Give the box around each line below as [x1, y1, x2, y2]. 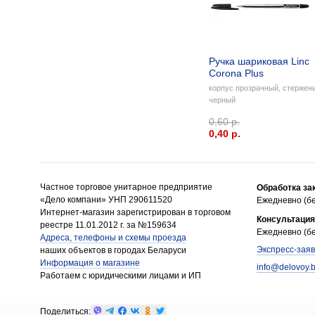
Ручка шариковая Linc [209, 56, 309, 67]
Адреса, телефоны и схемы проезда [40, 233, 186, 243]
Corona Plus [209, 67, 264, 79]
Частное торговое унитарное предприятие [40, 182, 212, 192]
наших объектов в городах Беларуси [40, 245, 188, 255]
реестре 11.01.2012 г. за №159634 [40, 220, 176, 230]
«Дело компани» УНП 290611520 [40, 195, 172, 205]
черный [209, 96, 236, 104]
